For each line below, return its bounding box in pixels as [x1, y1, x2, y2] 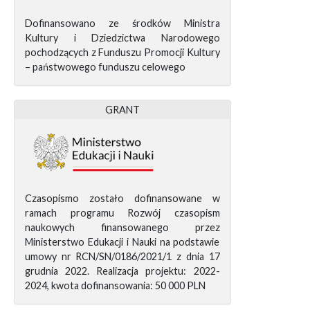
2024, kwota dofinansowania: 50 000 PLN [25, 280, 206, 292]
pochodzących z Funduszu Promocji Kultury [25, 46, 220, 59]
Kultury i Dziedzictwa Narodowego [25, 32, 220, 44]
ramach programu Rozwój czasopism [25, 207, 220, 219]
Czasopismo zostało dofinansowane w [25, 192, 220, 205]
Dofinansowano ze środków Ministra [25, 17, 220, 30]
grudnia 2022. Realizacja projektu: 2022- [25, 265, 220, 277]
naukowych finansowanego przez [25, 221, 220, 234]
